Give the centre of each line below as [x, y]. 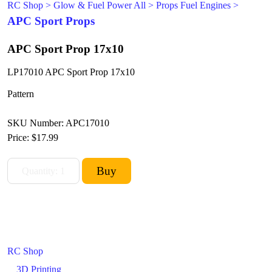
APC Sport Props [51, 21]
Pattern [21, 94]
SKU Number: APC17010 [58, 123]
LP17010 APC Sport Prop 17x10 [71, 72]
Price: [19, 138]
